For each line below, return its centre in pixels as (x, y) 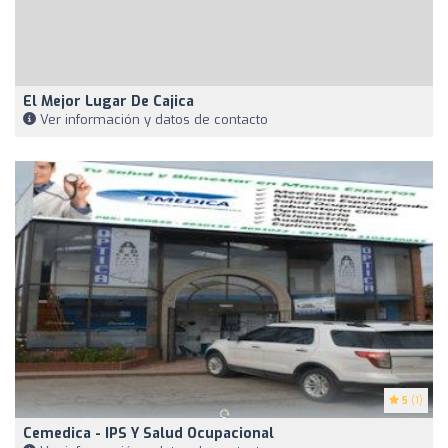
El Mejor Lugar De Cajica (108, 101)
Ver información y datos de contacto (152, 119)
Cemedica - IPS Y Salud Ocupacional (148, 433)
